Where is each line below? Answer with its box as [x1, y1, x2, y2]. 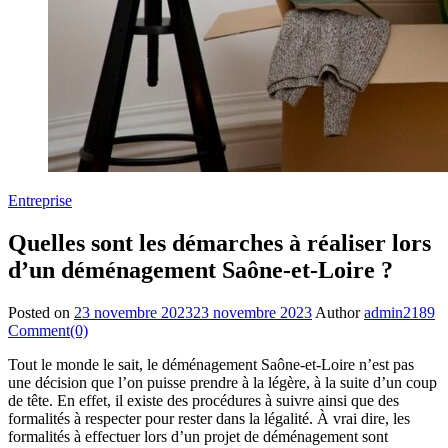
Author [315, 303, 360, 321]
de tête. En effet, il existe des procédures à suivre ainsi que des [8, 391, 399, 409]
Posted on [8, 303, 70, 321]
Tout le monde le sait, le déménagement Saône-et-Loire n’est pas [8, 355, 414, 373]
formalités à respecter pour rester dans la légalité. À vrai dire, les [8, 409, 410, 427]
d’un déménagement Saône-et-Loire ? [8, 256, 393, 283]
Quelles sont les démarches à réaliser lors [8, 229, 431, 256]
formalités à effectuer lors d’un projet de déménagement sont [8, 427, 388, 445]
